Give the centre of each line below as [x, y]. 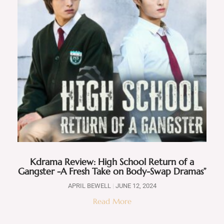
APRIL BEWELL [90, 185]
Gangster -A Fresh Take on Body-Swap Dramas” [112, 171]
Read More [112, 201]
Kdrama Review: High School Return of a [112, 161]
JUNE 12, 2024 [135, 185]
